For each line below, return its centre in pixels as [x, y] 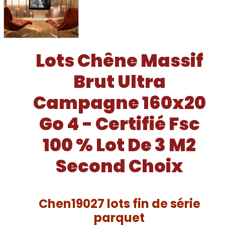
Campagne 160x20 [119, 103]
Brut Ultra [119, 82]
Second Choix [119, 166]
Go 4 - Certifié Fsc [119, 124]
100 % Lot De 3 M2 [119, 145]
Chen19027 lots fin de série [119, 204]
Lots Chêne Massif [119, 61]
